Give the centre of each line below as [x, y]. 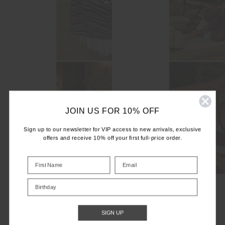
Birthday [38, 181]
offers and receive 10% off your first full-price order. [113, 138]
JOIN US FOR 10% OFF [113, 111]
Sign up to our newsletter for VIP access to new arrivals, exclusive [113, 129]
